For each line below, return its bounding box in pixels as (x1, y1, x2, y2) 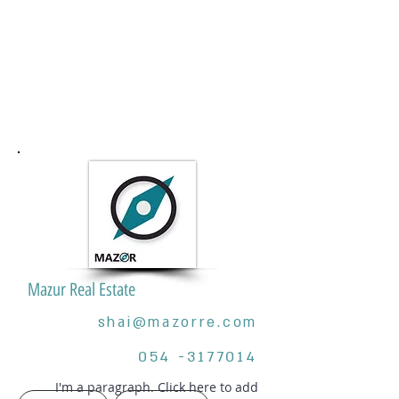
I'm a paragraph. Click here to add (55, 379, 258, 395)
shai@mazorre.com (97, 313, 257, 332)
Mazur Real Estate (28, 279, 135, 300)
